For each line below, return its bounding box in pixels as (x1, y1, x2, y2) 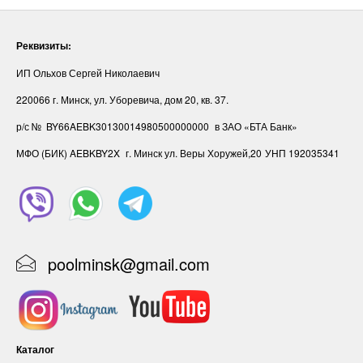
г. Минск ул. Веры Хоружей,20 (126, 145, 262, 160)
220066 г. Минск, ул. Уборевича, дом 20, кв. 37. (16, 92, 228, 106)
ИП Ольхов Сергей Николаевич (16, 65, 160, 79)
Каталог (16, 341, 54, 357)
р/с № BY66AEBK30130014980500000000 (16, 118, 211, 133)
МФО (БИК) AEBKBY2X (16, 145, 122, 160)
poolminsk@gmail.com (48, 251, 210, 275)
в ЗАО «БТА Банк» (215, 118, 300, 133)
